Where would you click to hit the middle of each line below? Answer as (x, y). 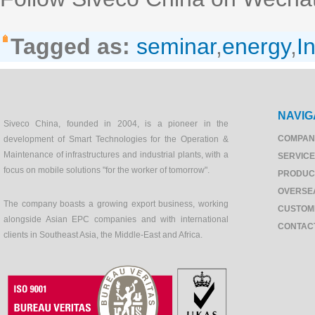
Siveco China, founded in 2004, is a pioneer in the (116, 124)
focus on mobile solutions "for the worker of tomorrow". (107, 170)
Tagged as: (70, 46)
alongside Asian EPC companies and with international (116, 220)
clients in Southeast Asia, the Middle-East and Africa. (103, 235)
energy (256, 46)
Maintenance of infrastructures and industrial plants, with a (116, 155)
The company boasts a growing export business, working (116, 204)
